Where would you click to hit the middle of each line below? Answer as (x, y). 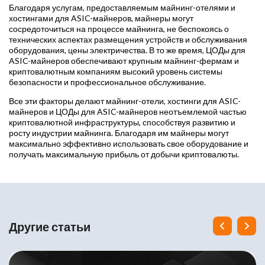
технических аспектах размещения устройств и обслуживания (128, 40)
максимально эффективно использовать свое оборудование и (129, 144)
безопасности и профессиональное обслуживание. (107, 82)
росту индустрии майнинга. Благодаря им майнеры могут (119, 133)
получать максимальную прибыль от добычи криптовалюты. (124, 154)
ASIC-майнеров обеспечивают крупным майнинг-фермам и (124, 61)
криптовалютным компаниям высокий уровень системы (116, 72)
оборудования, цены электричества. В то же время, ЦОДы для (127, 50)
